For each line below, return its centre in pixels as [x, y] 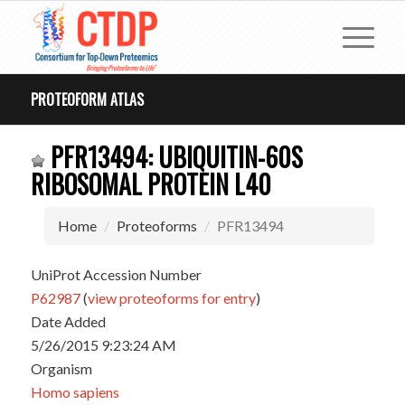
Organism [61, 368]
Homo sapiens [75, 392]
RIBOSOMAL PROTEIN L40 [151, 184]
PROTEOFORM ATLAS [87, 99]
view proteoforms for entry [171, 298]
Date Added [68, 321]
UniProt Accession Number [116, 274]
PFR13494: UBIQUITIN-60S [174, 157]
